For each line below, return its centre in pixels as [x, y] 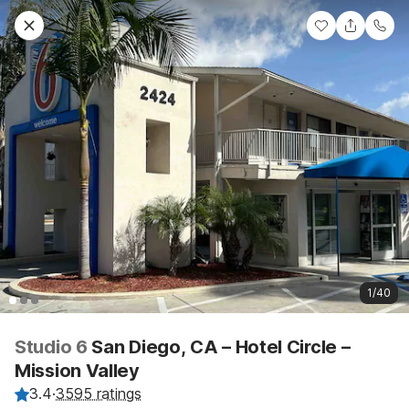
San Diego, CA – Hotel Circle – [221, 347]
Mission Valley [77, 371]
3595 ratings [99, 394]
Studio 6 [53, 347]
